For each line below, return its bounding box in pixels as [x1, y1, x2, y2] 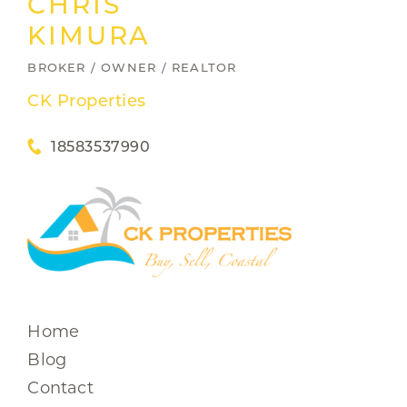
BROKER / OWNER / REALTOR [27, 60, 237, 74]
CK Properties [27, 91, 146, 111]
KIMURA [27, 20, 152, 51]
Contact [27, 378, 94, 399]
